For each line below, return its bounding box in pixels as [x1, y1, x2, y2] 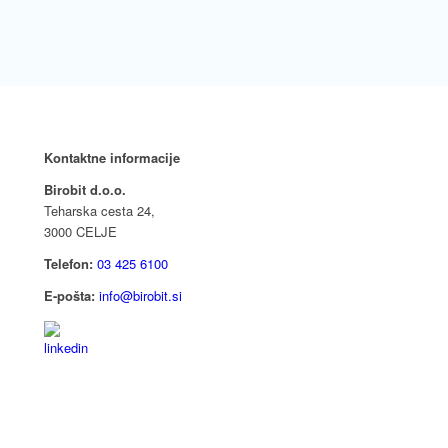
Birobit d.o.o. [44, 180, 127, 200]
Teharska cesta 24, [44, 201, 156, 221]
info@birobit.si [99, 286, 183, 306]
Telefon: [44, 254, 94, 274]
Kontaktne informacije [44, 148, 181, 168]
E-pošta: [44, 286, 96, 306]
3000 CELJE [44, 222, 118, 242]
